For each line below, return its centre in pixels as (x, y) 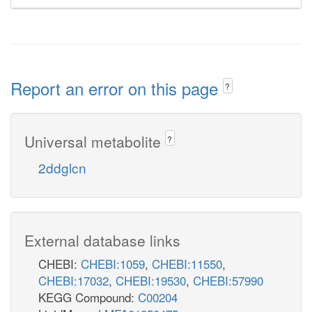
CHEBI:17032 (73, 280)
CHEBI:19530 (151, 280)
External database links (102, 240)
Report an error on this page (117, 88)
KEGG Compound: (88, 297)
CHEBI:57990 (228, 280)
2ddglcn (62, 167)
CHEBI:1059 (113, 263)
